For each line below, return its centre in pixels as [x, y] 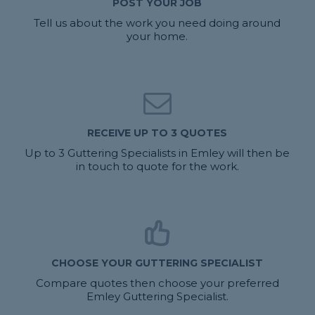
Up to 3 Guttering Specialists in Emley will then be [157, 153]
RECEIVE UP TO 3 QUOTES [157, 133]
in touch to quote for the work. [157, 167]
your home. [157, 37]
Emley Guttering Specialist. [157, 297]
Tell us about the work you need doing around [157, 23]
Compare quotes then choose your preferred [157, 283]
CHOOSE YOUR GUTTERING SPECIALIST [157, 263]
